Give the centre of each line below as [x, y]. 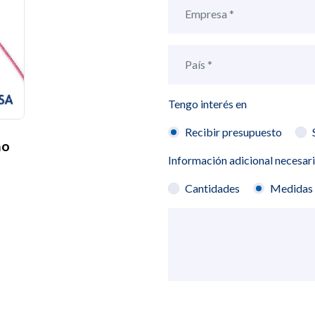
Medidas [291, 188]
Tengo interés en [207, 103]
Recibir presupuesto [233, 131]
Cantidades [212, 188]
